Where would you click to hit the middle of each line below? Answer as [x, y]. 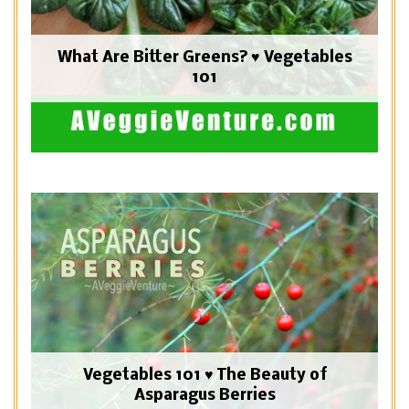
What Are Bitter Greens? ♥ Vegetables [204, 58]
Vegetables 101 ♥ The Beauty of [204, 376]
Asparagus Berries [204, 396]
